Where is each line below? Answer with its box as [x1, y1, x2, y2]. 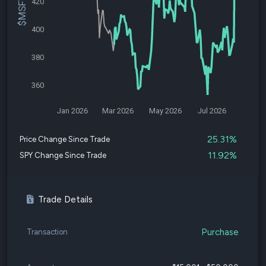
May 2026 [148, 106, 182, 115]
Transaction [27, 227, 68, 236]
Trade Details [38, 194, 93, 205]
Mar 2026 [102, 106, 134, 115]
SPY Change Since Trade [20, 151, 106, 160]
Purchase [201, 226, 239, 237]
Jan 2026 [56, 106, 88, 115]
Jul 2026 [198, 106, 227, 115]
